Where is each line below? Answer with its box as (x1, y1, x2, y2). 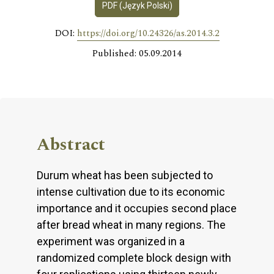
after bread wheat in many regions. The (37, 218, 226, 231)
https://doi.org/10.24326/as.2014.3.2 (76, 26, 220, 40)
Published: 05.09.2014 (92, 46, 182, 61)
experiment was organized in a (37, 234, 185, 248)
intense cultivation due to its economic (37, 185, 225, 198)
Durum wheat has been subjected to (37, 168, 213, 182)
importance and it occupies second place (37, 201, 237, 215)
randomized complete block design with (37, 251, 231, 264)
